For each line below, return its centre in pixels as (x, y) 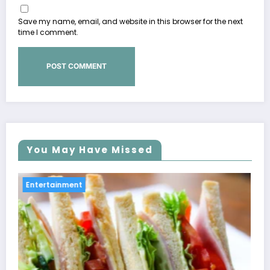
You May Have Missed (90, 149)
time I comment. (48, 33)
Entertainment (83, 184)
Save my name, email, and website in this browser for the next (130, 22)
